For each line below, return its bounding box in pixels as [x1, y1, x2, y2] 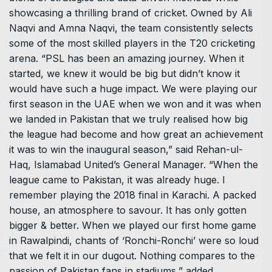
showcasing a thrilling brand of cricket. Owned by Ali [9, 7, 252, 19]
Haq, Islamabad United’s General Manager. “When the [9, 158, 258, 171]
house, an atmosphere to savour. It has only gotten [9, 204, 246, 216]
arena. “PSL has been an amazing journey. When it [9, 52, 244, 64]
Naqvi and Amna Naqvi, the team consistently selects [9, 22, 253, 34]
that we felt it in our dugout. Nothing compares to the [9, 250, 255, 262]
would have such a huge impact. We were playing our [9, 83, 257, 95]
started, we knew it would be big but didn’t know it [9, 67, 240, 80]
